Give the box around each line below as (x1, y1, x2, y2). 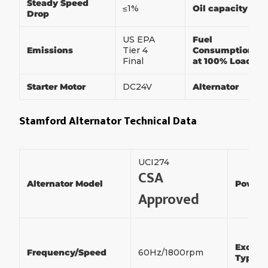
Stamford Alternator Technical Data (19, 112, 199, 130)
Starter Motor (27, 81, 86, 92)
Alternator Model (27, 178, 105, 189)
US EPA (123, 34, 155, 45)
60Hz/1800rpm (138, 247, 206, 258)
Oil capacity (193, 3, 250, 14)
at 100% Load (193, 56, 252, 66)
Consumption (193, 45, 254, 56)
